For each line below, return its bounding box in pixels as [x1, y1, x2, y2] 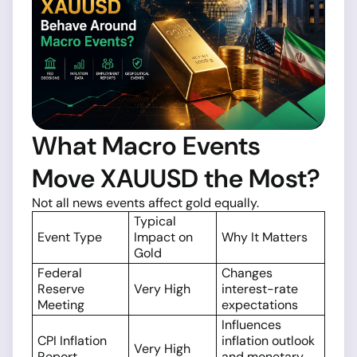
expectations [222, 296, 298, 314]
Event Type [37, 229, 102, 246]
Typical [134, 213, 176, 230]
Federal [37, 265, 82, 282]
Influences [222, 316, 281, 334]
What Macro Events [32, 129, 261, 163]
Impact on [134, 229, 193, 246]
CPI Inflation [37, 332, 107, 350]
